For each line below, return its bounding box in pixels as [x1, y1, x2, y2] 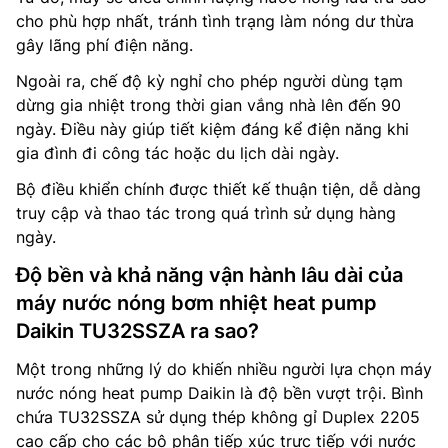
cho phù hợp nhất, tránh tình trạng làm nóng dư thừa [16, 10, 414, 31]
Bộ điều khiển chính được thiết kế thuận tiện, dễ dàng [16, 178, 421, 199]
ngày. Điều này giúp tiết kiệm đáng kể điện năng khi [16, 118, 409, 139]
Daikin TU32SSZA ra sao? [16, 318, 259, 343]
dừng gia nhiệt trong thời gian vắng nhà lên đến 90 [16, 94, 401, 115]
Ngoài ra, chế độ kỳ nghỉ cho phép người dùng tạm [16, 70, 403, 91]
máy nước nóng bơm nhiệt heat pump [16, 290, 377, 315]
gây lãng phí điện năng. [16, 34, 193, 55]
